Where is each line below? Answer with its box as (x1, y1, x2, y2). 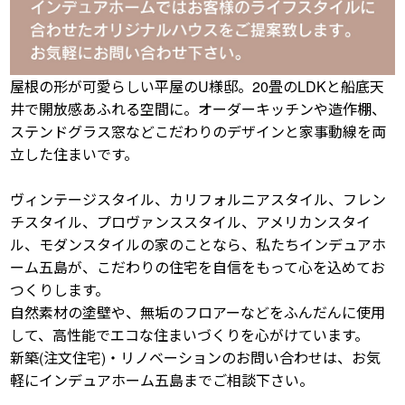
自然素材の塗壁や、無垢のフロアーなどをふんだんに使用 (10, 301, 386, 323)
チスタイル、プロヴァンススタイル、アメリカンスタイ (10, 211, 372, 232)
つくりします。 (10, 278, 110, 300)
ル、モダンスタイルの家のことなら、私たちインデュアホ (10, 233, 387, 255)
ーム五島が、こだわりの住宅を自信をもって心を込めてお (10, 256, 386, 278)
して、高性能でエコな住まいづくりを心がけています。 (10, 324, 370, 345)
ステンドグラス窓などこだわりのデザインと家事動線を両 (10, 120, 387, 142)
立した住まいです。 (10, 143, 139, 165)
